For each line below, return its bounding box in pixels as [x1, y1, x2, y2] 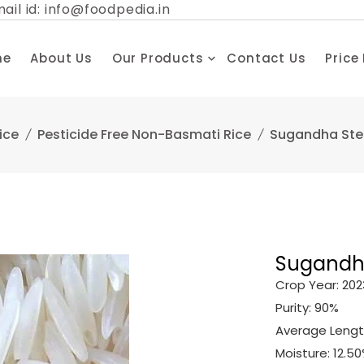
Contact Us [227, 50, 306, 67]
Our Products [111, 50, 204, 67]
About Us [30, 50, 93, 67]
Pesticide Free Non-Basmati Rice [37, 125, 251, 144]
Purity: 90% [275, 299, 339, 316]
